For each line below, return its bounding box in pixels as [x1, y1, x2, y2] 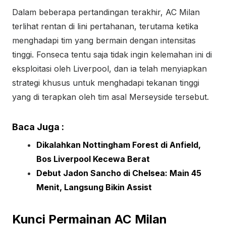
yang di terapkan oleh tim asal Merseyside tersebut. [12, 92, 209, 102]
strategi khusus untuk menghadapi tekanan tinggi [12, 78, 199, 88]
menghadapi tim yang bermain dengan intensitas [12, 35, 196, 45]
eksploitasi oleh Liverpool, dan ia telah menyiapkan [12, 64, 207, 74]
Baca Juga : [12, 122, 64, 132]
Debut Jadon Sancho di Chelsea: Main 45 [36, 168, 201, 178]
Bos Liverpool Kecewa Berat [36, 154, 150, 164]
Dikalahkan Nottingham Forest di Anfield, [36, 140, 201, 150]
